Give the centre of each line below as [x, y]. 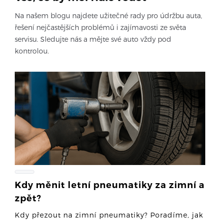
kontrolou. [32, 51]
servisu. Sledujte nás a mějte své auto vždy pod [93, 39]
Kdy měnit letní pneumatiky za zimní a [110, 185]
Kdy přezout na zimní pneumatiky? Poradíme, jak [109, 215]
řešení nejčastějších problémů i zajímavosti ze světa [100, 27]
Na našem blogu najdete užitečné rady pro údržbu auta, [109, 15]
